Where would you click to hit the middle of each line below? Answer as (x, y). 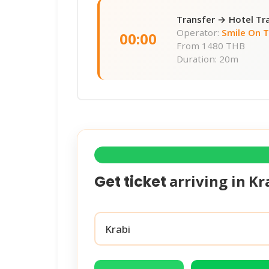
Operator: (199, 33)
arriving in (207, 181)
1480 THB (223, 46)
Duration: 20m (207, 59)
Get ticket (132, 182)
